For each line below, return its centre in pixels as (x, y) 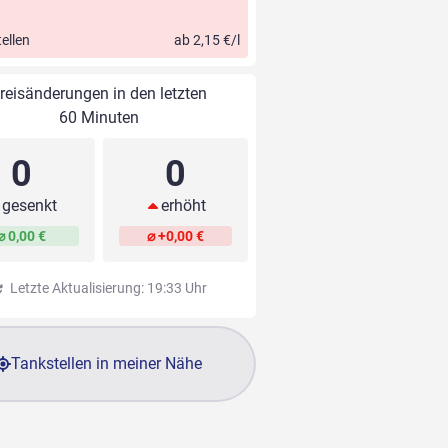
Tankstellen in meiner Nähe (107, 364)
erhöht (183, 206)
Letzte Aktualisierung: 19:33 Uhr (106, 288)
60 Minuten (98, 118)
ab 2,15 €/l (206, 40)
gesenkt (30, 206)
